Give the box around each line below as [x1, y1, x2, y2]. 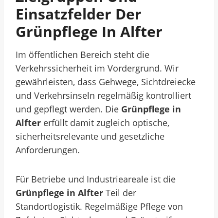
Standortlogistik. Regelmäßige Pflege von [16, 200, 183, 212]
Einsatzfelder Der [16, 4, 142, 24]
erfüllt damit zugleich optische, [41, 117, 169, 128]
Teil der [103, 187, 136, 199]
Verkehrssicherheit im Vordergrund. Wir [16, 62, 179, 74]
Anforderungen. [16, 144, 80, 156]
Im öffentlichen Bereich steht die [16, 49, 149, 60]
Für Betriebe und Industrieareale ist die [16, 173, 176, 185]
